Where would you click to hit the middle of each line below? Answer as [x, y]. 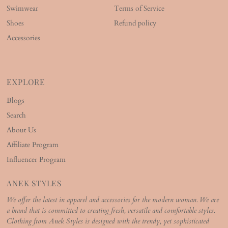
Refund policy [135, 24]
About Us [22, 131]
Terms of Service [139, 9]
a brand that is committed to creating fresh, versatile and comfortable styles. [111, 211]
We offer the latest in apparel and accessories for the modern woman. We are [113, 200]
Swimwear [23, 9]
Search [17, 116]
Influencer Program [36, 160]
